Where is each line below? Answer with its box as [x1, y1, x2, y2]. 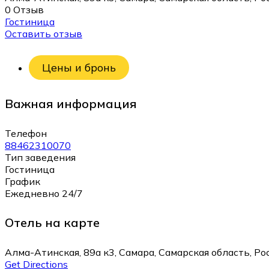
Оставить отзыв [5, 27, 82, 40]
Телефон [5, 127, 47, 139]
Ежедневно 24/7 [5, 187, 83, 199]
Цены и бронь [42, 61, 116, 75]
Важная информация [5, 96, 137, 111]
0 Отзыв [5, 3, 44, 16]
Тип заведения [5, 151, 76, 163]
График [5, 175, 40, 187]
